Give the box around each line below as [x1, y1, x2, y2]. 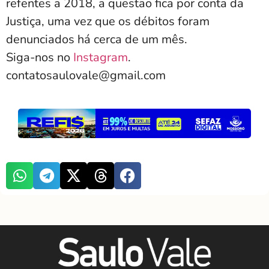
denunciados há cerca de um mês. [6, 31, 187, 48]
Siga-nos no [6, 49, 73, 66]
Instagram [73, 49, 128, 66]
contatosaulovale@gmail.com [6, 67, 166, 84]
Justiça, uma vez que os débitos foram [6, 13, 210, 30]
